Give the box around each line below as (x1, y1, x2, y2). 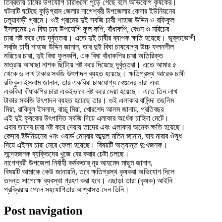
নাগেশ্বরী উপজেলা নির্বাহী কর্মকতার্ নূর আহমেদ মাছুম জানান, (4, 158, 153, 167)
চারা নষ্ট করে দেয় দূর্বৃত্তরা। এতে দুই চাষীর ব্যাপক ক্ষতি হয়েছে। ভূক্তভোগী (4, 33, 195, 42)
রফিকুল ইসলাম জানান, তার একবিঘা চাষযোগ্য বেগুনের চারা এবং (4, 78, 160, 87)
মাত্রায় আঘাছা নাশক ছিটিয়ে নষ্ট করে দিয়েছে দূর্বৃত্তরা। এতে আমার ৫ (4, 60, 176, 69)
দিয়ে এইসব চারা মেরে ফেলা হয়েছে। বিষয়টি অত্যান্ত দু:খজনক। (4, 140, 167, 149)
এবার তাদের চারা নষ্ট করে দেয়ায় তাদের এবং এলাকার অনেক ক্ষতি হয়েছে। (4, 122, 185, 131)
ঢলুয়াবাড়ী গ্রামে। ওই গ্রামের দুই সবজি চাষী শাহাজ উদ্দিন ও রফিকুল (4, 15, 174, 24)
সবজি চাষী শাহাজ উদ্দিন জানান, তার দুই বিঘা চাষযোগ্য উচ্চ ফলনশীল (4, 42, 174, 51)
